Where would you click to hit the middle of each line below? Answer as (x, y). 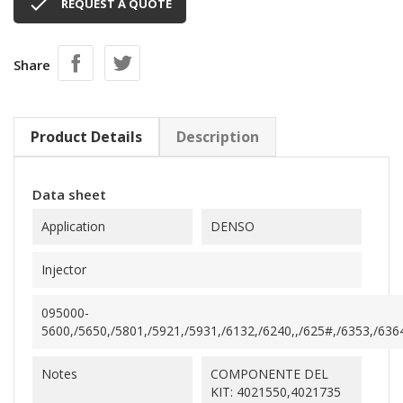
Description (218, 137)
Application (73, 226)
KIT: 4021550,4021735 (276, 392)
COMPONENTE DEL (269, 374)
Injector (64, 269)
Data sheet (69, 194)
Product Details (86, 137)
